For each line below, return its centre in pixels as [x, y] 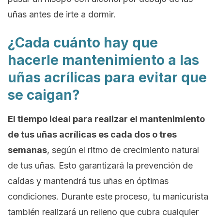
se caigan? [44, 95]
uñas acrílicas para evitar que [107, 77]
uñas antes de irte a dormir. [62, 14]
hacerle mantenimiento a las [103, 60]
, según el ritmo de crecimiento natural [123, 150]
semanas [27, 150]
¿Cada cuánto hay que [83, 43]
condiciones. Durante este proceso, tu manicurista [108, 196]
